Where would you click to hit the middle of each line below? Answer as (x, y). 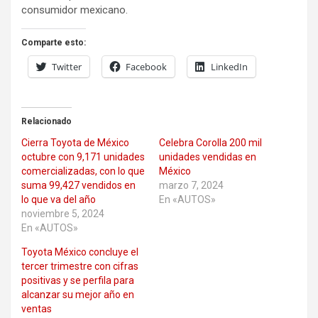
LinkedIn (229, 67)
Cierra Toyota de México (75, 143)
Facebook (146, 67)
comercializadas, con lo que (83, 171)
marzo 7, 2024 (191, 185)
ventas (37, 309)
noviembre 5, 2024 (63, 214)
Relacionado (46, 121)
